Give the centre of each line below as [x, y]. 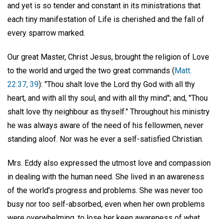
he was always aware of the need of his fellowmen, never [105, 126]
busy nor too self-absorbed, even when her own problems [106, 204]
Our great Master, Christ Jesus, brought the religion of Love [108, 57]
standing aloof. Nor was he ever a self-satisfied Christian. [105, 139]
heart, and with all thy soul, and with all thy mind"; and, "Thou [108, 98]
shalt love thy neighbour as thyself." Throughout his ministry [109, 112]
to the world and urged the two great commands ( [91, 71]
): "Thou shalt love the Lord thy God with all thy [117, 85]
